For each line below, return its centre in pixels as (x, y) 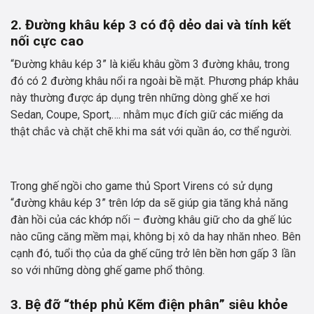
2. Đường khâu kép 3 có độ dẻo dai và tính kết (151, 25)
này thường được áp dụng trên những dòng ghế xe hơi (140, 98)
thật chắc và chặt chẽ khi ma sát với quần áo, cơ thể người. (151, 132)
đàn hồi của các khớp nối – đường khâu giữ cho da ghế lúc (151, 220)
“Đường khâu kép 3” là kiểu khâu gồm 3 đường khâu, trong (150, 64)
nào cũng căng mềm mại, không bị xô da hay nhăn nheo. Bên (156, 237)
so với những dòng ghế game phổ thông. (108, 271)
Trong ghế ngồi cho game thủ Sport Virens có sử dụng (142, 186)
